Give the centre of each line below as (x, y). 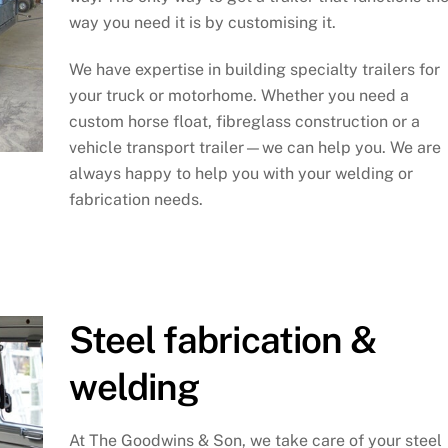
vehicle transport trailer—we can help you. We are (254, 147)
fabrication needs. (135, 199)
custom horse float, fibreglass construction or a (244, 121)
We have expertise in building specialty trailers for (254, 69)
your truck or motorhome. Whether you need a (238, 95)
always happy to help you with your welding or (240, 173)
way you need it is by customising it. (202, 22)
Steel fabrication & (222, 339)
